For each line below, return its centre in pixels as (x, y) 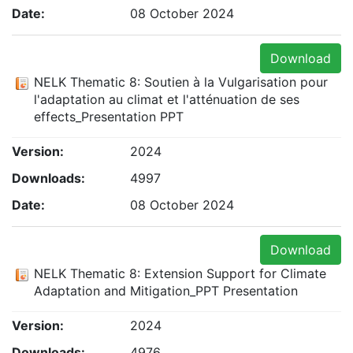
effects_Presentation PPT (109, 117)
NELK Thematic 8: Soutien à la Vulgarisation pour (181, 82)
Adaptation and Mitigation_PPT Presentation (166, 291)
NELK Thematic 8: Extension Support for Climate (180, 273)
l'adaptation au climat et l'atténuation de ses (167, 99)
